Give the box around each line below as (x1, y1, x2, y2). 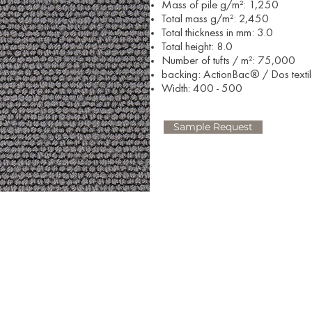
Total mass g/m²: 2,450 (162, 14, 269, 26)
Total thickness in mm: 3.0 (162, 28, 273, 40)
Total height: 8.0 (162, 42, 233, 54)
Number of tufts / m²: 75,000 (162, 56, 295, 68)
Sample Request (173, 120, 253, 133)
